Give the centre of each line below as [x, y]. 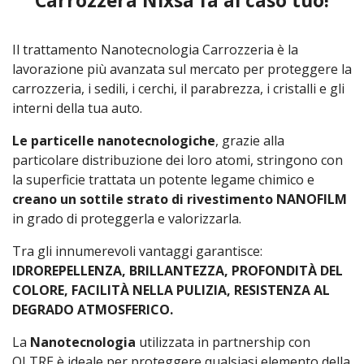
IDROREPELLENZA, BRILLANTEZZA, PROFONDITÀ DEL [178, 271]
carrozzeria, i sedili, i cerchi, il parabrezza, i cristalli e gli [178, 89]
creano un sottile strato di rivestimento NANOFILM [180, 199]
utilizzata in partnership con [223, 342]
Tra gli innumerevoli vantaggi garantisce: [137, 251]
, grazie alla [250, 141]
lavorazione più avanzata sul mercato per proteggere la [182, 69]
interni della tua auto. [77, 108]
